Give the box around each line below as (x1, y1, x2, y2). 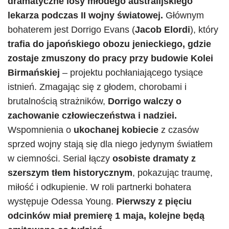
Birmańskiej (8, 67, 60, 78)
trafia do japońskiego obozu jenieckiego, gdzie (8, 39, 211, 49)
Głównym (163, 10, 204, 20)
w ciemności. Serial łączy (8, 153, 110, 164)
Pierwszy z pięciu (116, 196, 192, 207)
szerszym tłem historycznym (8, 168, 132, 178)
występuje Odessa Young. (8, 196, 116, 207)
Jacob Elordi (135, 25, 190, 35)
